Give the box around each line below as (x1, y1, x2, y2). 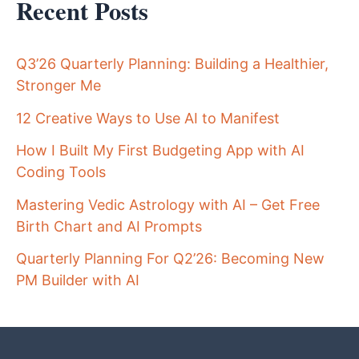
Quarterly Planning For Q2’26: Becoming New (16, 250, 325, 268)
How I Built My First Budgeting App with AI (16, 142, 305, 159)
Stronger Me (16, 77, 101, 95)
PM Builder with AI (16, 272, 139, 289)
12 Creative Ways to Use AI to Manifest (16, 109, 280, 127)
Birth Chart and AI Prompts (16, 217, 202, 235)
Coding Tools (16, 163, 106, 181)
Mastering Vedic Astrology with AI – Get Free (16, 196, 320, 213)
